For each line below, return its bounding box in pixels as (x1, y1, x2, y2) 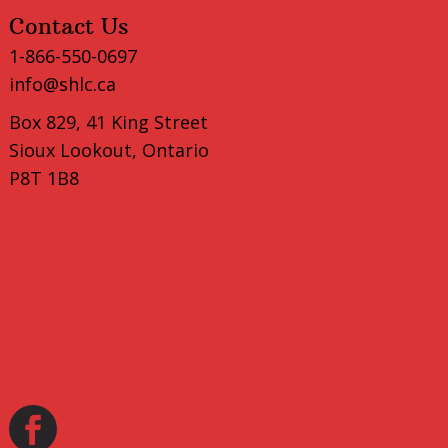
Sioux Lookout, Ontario (9, 138, 210, 162)
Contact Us (9, 12, 129, 40)
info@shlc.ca (9, 72, 117, 96)
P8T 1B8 (9, 166, 80, 190)
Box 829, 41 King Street (9, 110, 209, 134)
